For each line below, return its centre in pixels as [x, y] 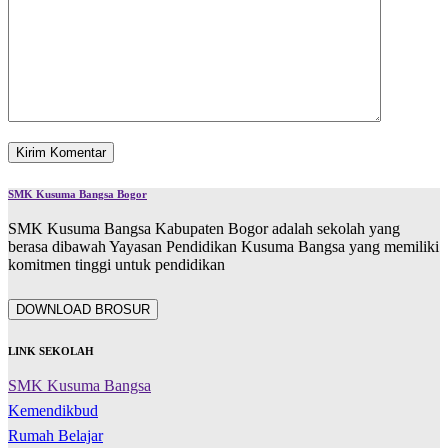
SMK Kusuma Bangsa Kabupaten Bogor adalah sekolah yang [204, 229]
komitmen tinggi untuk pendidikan [116, 265]
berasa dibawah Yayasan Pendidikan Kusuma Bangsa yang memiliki [223, 247]
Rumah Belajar [55, 436]
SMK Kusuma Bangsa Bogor [77, 194]
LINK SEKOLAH [51, 351]
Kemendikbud [53, 411]
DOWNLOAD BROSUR [83, 310]
